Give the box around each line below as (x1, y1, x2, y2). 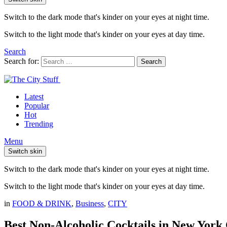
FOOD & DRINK (12, 199, 71, 208)
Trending (24, 120, 53, 128)
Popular (24, 101, 49, 110)
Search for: (4, 57, 39, 65)
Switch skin (8, 147, 42, 155)
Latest (24, 92, 44, 101)
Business (75, 199, 104, 208)
